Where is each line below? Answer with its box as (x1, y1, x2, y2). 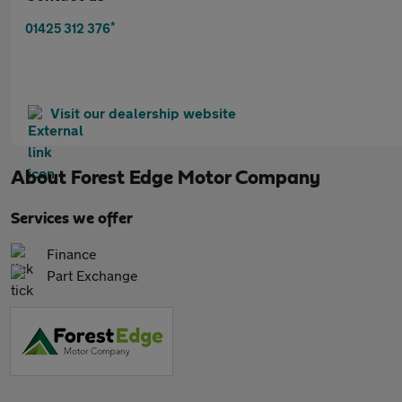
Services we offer (11, 211, 133, 227)
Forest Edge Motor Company (71, 168, 320, 188)
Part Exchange (47, 267, 138, 284)
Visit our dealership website (50, 104, 236, 121)
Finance (47, 245, 97, 262)
